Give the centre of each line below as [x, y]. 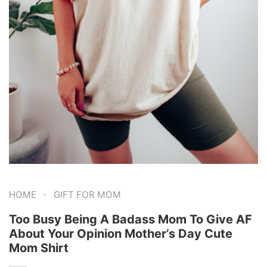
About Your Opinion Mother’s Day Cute [121, 233]
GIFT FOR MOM [87, 194]
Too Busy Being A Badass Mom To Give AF [131, 219]
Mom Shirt [39, 248]
